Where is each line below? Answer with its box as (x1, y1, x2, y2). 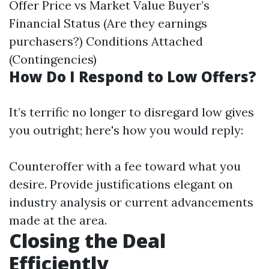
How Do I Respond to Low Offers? (9, 67, 256, 87)
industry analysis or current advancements (9, 195, 253, 210)
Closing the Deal (9, 228, 166, 254)
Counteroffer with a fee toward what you (9, 159, 241, 174)
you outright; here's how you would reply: (9, 122, 243, 138)
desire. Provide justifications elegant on (9, 177, 233, 192)
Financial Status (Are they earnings (9, 16, 207, 31)
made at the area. (9, 213, 107, 228)
